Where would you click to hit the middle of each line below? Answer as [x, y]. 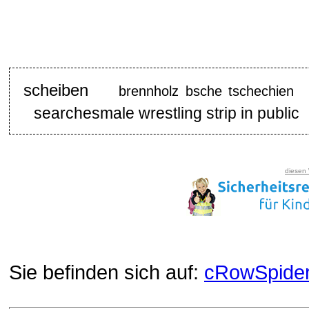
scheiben [56, 91]
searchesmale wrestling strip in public [167, 114]
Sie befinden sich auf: [107, 273]
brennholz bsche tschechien [206, 91]
